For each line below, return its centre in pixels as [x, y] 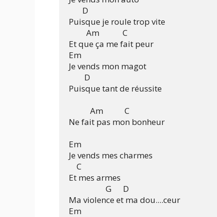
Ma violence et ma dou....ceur [124, 200]
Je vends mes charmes [111, 155]
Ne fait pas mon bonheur [117, 122]
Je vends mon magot [108, 66]
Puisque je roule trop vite [117, 22]
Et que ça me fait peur [111, 44]
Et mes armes [95, 178]
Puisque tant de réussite [115, 89]
